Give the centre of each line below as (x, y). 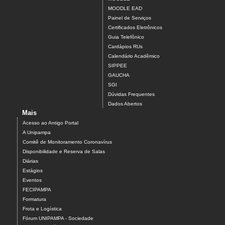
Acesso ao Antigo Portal (50, 123)
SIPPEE (118, 66)
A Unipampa (37, 133)
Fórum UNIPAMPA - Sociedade (58, 218)
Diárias (30, 161)
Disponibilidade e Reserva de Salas (64, 152)
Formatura (34, 199)
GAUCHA (119, 75)
